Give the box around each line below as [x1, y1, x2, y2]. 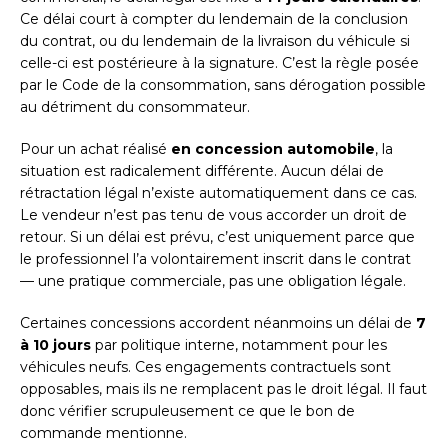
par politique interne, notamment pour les [91, 335, 387, 354]
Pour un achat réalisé [20, 139, 171, 158]
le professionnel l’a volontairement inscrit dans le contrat [20, 249, 411, 268]
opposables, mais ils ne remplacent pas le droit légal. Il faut [20, 379, 427, 398]
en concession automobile [171, 139, 375, 158]
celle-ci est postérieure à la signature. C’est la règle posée [20, 53, 419, 72]
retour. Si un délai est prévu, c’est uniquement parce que [20, 227, 415, 246]
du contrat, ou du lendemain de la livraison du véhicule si [20, 31, 410, 50]
